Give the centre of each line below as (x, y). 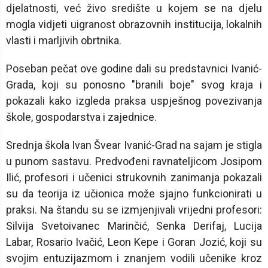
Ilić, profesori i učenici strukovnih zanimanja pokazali (134, 178)
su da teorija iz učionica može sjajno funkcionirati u (134, 194)
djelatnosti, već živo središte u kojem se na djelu (134, 8)
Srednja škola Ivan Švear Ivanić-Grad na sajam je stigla (134, 145)
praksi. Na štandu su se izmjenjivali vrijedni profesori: (134, 210)
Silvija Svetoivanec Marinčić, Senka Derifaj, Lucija (134, 226)
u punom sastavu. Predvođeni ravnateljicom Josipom (134, 162)
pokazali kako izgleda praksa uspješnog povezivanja (134, 101)
